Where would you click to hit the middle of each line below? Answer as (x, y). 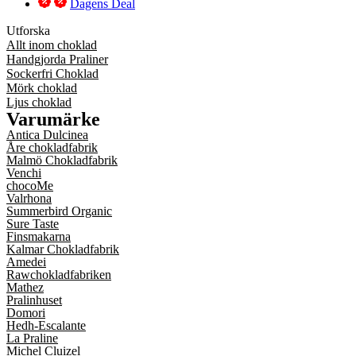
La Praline (32, 338)
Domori (26, 313)
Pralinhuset (34, 300)
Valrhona (29, 198)
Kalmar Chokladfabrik (63, 249)
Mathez (25, 287)
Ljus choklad (39, 102)
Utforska (28, 31)
